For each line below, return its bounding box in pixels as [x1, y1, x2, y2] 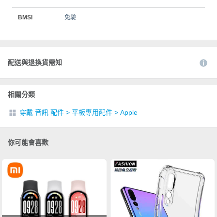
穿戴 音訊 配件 [19, 108, 64, 116]
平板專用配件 [72, 108, 112, 116]
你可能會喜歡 [8, 138, 48, 146]
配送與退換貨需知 [8, 58, 62, 66]
